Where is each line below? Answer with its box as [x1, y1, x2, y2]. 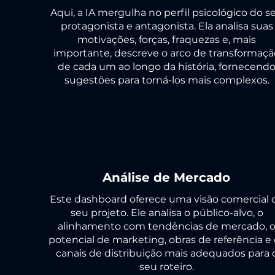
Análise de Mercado [103, 170, 230, 185]
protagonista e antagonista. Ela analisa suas [60, 20, 273, 32]
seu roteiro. [139, 261, 194, 273]
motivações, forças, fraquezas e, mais [77, 34, 256, 45]
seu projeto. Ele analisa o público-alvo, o [70, 207, 263, 219]
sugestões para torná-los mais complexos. [64, 74, 269, 86]
